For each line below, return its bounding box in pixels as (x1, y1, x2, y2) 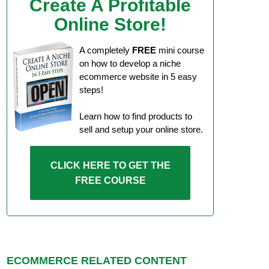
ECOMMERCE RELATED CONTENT (7, 255, 187, 267)
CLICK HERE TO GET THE (50, 160, 171, 171)
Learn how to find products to (79, 111, 192, 121)
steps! (79, 85, 103, 95)
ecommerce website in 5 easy (79, 71, 197, 82)
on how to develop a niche (79, 58, 181, 68)
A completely (79, 45, 132, 55)
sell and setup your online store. (79, 124, 203, 134)
